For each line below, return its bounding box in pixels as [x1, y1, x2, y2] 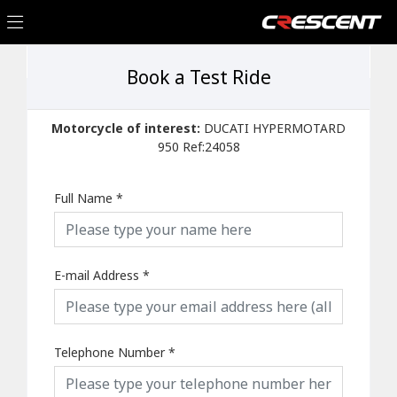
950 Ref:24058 [157, 138, 240, 155]
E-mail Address [54, 267, 139, 284]
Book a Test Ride [126, 65, 271, 90]
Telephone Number [54, 344, 165, 361]
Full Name [54, 190, 113, 206]
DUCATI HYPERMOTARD [204, 120, 346, 136]
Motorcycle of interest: [51, 120, 204, 136]
